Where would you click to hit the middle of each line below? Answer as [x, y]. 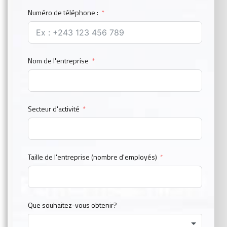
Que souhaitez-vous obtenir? [72, 205]
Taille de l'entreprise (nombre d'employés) [92, 157]
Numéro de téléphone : [64, 13]
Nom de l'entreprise [58, 61]
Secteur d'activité [54, 109]
